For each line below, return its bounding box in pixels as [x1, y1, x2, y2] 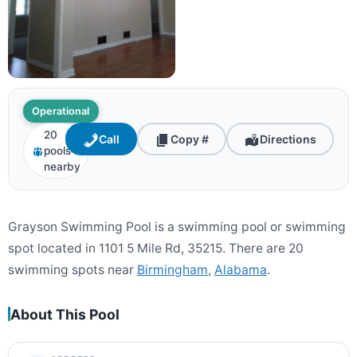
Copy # [171, 131, 210, 146]
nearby [43, 160, 80, 174]
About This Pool [10, 305, 120, 323]
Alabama [214, 261, 267, 277]
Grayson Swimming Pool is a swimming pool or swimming [8, 218, 346, 234]
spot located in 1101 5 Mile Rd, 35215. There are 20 [8, 240, 304, 256]
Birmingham [137, 261, 208, 277]
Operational [32, 104, 90, 117]
